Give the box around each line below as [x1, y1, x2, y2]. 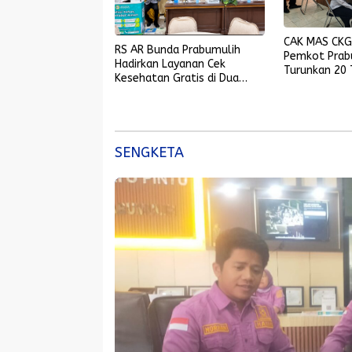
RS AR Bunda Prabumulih [115, 43, 240, 57]
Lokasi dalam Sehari [115, 86, 218, 100]
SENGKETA [115, 144, 184, 162]
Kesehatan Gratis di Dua [115, 71, 239, 86]
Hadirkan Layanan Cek [115, 57, 225, 71]
